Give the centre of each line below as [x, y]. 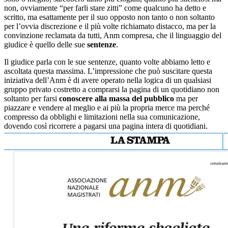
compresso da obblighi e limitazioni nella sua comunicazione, [102, 117]
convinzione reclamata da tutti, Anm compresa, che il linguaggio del [113, 35]
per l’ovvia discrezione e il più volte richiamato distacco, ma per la [110, 26]
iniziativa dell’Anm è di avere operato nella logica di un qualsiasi [108, 80]
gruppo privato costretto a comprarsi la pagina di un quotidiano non [112, 89]
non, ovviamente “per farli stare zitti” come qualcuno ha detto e [105, 8]
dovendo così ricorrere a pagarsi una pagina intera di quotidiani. [106, 126]
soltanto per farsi [32, 98]
